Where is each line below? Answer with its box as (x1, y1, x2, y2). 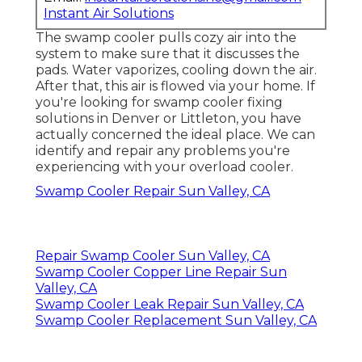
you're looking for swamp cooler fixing (36, 95, 283, 111)
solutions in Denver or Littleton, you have (36, 111, 301, 127)
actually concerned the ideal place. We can (36, 127, 315, 143)
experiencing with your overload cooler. (36, 159, 293, 175)
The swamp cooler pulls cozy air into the (36, 30, 297, 46)
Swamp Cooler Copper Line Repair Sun (36, 264, 287, 280)
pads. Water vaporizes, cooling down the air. (36, 62, 317, 78)
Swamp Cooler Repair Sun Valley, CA (36, 183, 270, 200)
